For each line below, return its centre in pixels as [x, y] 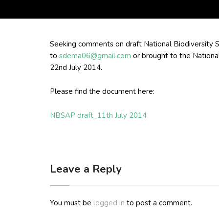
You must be [72, 203]
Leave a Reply [86, 169]
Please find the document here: [102, 91]
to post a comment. [158, 203]
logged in [109, 203]
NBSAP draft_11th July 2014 [98, 115]
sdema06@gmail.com [95, 56]
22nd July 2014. [76, 67]
